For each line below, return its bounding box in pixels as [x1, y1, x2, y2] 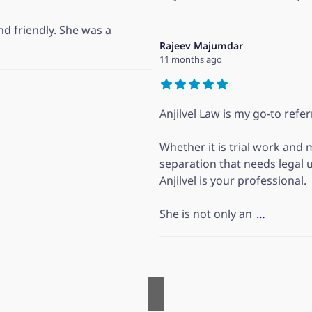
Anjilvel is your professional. [159, 173, 306, 189]
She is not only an [159, 206, 252, 222]
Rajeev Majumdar [159, 39, 243, 53]
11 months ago [159, 53, 222, 66]
